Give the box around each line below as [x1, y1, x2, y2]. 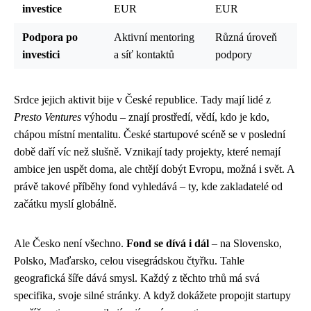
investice [22, 2, 62, 15]
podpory [215, 48, 252, 60]
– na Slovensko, [209, 237, 282, 249]
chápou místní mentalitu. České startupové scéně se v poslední [14, 128, 285, 140]
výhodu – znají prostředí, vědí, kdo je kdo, [81, 110, 269, 123]
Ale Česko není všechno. [14, 237, 126, 249]
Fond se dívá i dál [126, 237, 209, 249]
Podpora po [22, 31, 78, 43]
